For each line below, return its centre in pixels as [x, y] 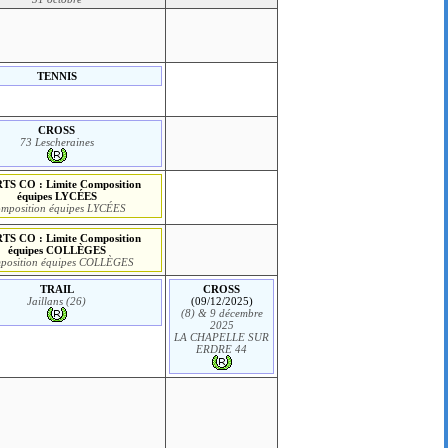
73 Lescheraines [56, 141]
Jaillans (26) [57, 300]
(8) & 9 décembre [221, 312]
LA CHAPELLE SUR [222, 336]
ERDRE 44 [222, 348]
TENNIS [56, 75]
